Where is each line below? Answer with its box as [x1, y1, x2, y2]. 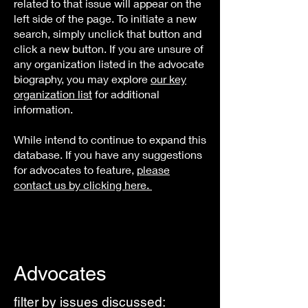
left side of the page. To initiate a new [14, 12, 197, 25]
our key [151, 72, 186, 85]
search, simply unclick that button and [14, 27, 201, 40]
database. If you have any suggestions [14, 148, 202, 161]
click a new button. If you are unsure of [14, 42, 203, 55]
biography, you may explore [14, 72, 151, 85]
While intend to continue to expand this [14, 133, 206, 146]
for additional [92, 87, 159, 100]
